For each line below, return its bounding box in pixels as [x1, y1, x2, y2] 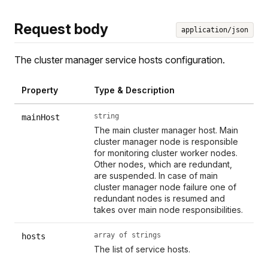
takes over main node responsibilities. [94, 204, 243, 215]
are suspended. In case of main [94, 170, 218, 181]
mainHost [22, 112, 60, 122]
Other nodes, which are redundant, [94, 159, 233, 169]
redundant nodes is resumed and [94, 193, 226, 203]
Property [22, 84, 58, 95]
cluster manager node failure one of [94, 181, 237, 192]
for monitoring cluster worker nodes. [94, 147, 238, 158]
